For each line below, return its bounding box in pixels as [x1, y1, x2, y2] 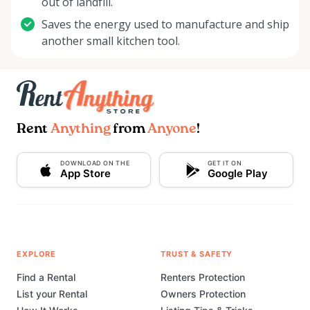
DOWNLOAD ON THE [60, 159, 130, 167]
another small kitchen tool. [42, 33, 180, 49]
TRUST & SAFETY [161, 249, 233, 259]
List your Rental [17, 288, 87, 300]
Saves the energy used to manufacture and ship [42, 17, 289, 33]
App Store [60, 167, 111, 181]
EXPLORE [17, 249, 57, 259]
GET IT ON [207, 159, 242, 167]
